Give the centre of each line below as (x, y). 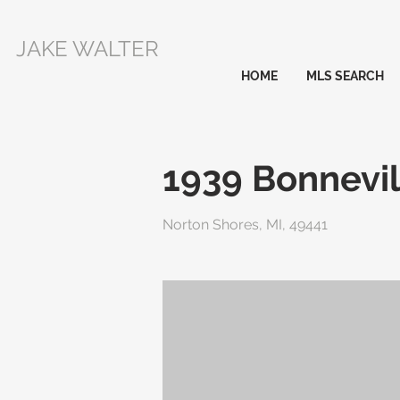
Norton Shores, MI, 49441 (245, 225)
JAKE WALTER (87, 49)
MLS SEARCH (345, 76)
